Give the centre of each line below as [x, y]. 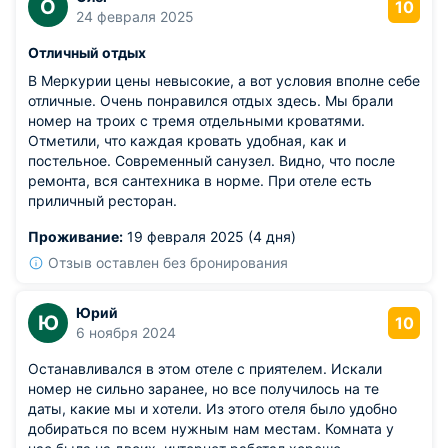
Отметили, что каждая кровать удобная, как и [187, 140]
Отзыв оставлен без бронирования [168, 262]
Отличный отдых [87, 52]
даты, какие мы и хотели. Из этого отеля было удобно [212, 408]
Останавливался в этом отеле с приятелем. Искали [205, 368]
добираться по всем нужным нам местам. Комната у [211, 428]
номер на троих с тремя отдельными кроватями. [196, 120]
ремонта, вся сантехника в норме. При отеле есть [200, 180]
